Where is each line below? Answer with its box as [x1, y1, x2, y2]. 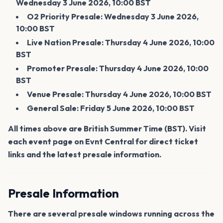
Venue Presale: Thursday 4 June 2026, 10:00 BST [27, 89, 212, 99]
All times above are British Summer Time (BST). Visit [8, 123, 206, 133]
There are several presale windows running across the [8, 208, 215, 219]
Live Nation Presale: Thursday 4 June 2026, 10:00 [27, 37, 215, 47]
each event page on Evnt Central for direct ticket [8, 136, 198, 146]
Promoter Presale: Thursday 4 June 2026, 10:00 [27, 63, 209, 73]
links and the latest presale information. [8, 149, 161, 159]
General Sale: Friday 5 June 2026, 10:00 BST [27, 103, 195, 113]
